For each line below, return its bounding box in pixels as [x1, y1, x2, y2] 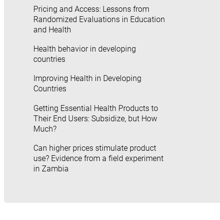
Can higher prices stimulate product [33, 143, 156, 153]
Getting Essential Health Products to [33, 103, 158, 113]
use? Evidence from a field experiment [33, 153, 164, 163]
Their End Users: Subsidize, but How [33, 113, 157, 123]
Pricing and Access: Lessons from [33, 4, 149, 14]
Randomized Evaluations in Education [33, 14, 165, 24]
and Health [33, 25, 71, 34]
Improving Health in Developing [33, 74, 141, 83]
